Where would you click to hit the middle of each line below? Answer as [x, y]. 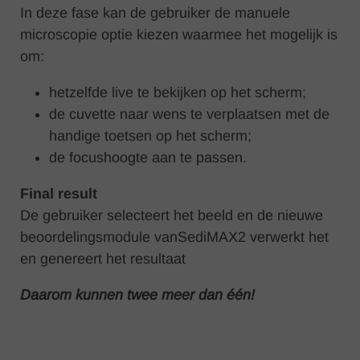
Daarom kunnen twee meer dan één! [137, 295]
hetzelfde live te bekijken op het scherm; [178, 92]
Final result [59, 193]
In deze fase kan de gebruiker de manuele [155, 12]
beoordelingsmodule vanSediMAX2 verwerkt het [174, 237]
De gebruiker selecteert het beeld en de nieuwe [172, 215]
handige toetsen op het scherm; [150, 135]
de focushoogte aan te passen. [148, 157]
